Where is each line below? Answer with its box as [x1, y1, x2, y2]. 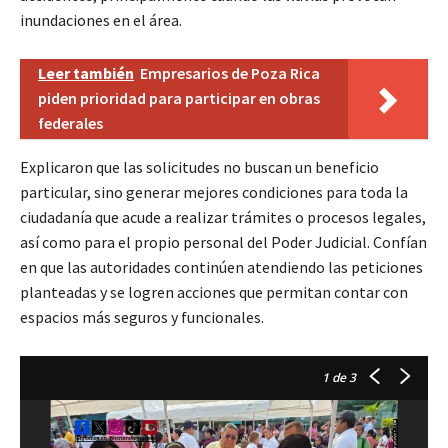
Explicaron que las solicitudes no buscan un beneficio [20, 156, 379, 177]
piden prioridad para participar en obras [38, 87, 320, 108]
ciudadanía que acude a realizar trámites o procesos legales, [20, 206, 426, 227]
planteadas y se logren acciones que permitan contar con [20, 281, 408, 302]
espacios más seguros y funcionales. [20, 306, 264, 327]
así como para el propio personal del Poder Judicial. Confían [20, 231, 427, 252]
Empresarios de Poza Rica [140, 62, 320, 83]
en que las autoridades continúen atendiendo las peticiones [20, 256, 423, 277]
